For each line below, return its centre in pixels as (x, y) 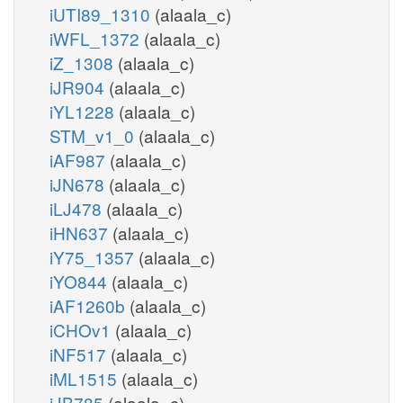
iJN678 (79, 184)
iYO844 (81, 281)
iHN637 (81, 232)
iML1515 (85, 378)
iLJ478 (78, 208)
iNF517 (80, 354)
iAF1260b (90, 305)
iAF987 (80, 159)
